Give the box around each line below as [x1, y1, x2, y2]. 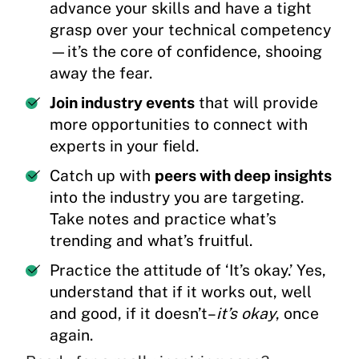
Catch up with [50, 167, 155, 185]
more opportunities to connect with [50, 115, 308, 134]
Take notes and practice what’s [50, 210, 276, 228]
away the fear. [50, 64, 152, 83]
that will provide [195, 94, 318, 112]
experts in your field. [50, 137, 199, 155]
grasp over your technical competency [50, 21, 331, 39]
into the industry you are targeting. [50, 188, 304, 207]
